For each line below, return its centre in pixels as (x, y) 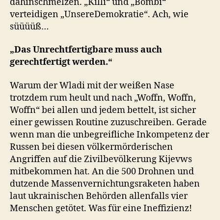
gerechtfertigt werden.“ (61, 62)
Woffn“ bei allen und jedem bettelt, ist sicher (103, 110)
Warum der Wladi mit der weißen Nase (92, 85)
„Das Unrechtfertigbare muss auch (86, 50)
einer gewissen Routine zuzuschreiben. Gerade (108, 122)
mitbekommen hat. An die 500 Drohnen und (102, 171)
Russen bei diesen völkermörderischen (91, 147)
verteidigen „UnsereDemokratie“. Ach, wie (99, 14)
